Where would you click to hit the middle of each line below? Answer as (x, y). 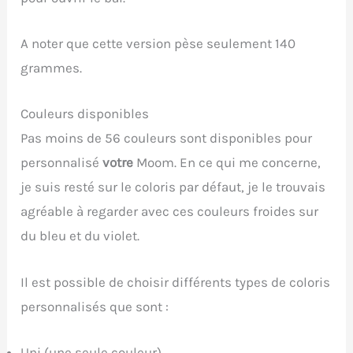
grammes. (52, 68)
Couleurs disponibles (85, 114)
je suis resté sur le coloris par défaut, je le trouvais (173, 187)
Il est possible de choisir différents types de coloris (176, 282)
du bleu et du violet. (80, 236)
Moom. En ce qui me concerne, (227, 163)
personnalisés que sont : (95, 306)
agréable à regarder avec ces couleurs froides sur (170, 212)
